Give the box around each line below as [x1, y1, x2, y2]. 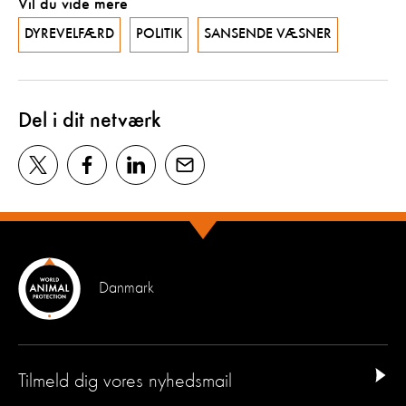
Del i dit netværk [18, 110, 161, 132]
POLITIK [136, 26, 182, 42]
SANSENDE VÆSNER [204, 26, 332, 42]
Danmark [99, 280, 154, 296]
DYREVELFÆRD [24, 26, 114, 42]
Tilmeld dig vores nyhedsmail [18, 371, 232, 391]
